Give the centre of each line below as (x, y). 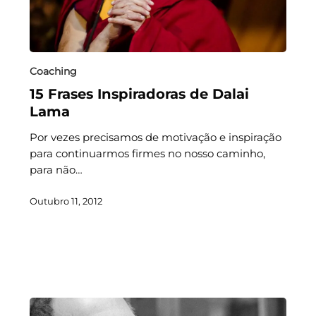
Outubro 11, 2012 (66, 201)
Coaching (53, 72)
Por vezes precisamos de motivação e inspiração (155, 138)
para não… (56, 170)
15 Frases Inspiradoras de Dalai (139, 94)
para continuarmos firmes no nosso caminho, (147, 154)
